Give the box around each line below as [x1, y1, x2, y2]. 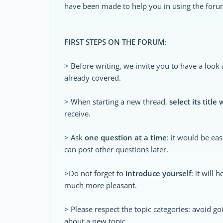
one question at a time [85, 132, 167, 142]
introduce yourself [125, 168, 191, 178]
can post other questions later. [64, 144, 168, 154]
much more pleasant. [64, 180, 137, 190]
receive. [64, 109, 91, 118]
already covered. [64, 73, 121, 83]
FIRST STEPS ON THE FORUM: [64, 37, 167, 47]
